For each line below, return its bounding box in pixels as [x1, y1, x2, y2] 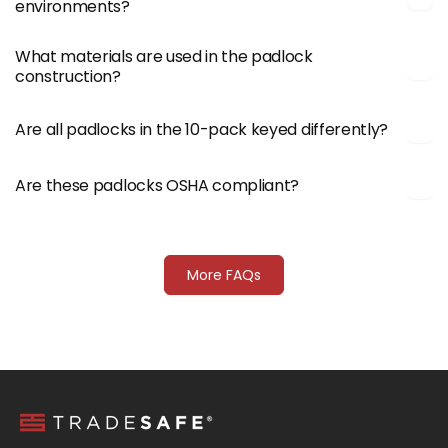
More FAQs [187, 264, 261, 285]
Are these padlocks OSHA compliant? [15, 173, 300, 197]
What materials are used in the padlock [15, 44, 313, 68]
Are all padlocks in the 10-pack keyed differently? [15, 117, 388, 141]
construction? [15, 64, 121, 88]
